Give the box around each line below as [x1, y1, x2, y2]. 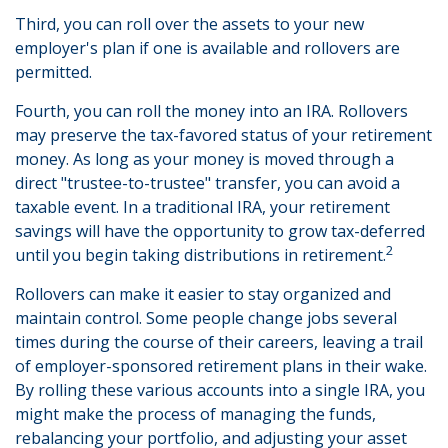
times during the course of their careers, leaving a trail [15, 331, 423, 353]
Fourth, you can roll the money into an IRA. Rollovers [15, 100, 408, 122]
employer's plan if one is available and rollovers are [15, 37, 400, 59]
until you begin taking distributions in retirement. [15, 244, 386, 266]
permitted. [15, 61, 92, 83]
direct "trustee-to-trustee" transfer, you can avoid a [15, 172, 400, 194]
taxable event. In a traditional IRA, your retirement [15, 196, 390, 218]
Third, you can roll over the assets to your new [15, 13, 364, 35]
